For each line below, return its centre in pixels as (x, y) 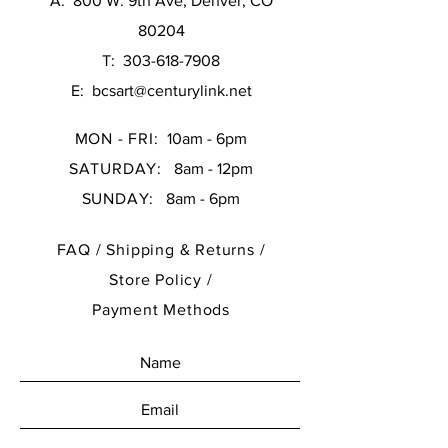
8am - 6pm (197, 198)
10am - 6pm (205, 138)
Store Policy (158, 279)
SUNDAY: (118, 198)
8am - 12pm (208, 168)
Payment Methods (161, 309)
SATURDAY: (115, 168)
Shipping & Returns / (186, 249)
